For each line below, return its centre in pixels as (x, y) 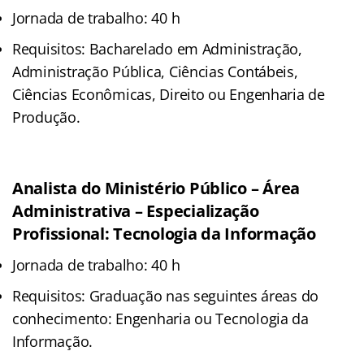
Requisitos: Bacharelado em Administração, (157, 48)
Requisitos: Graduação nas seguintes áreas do (166, 295)
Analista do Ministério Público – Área (156, 188)
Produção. (46, 117)
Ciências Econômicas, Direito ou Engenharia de (169, 94)
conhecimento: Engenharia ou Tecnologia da (160, 318)
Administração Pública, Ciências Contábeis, (155, 71)
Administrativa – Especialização (136, 210)
